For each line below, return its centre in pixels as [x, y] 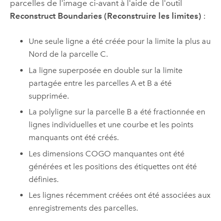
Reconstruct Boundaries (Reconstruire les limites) [105, 16]
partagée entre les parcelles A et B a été [100, 83]
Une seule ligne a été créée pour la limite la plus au [120, 41]
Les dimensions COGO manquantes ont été [107, 153]
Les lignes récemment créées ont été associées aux [120, 195]
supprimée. [49, 96]
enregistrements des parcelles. [84, 208]
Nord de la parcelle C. [69, 54]
